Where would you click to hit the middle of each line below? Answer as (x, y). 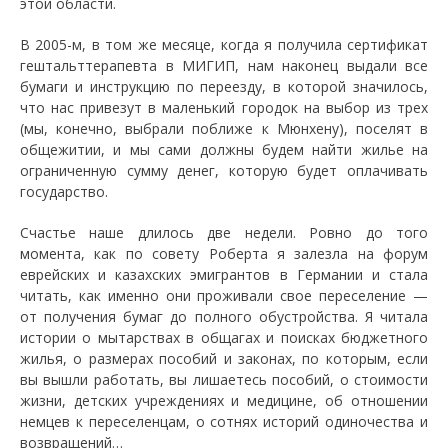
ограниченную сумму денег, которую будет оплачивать (224, 170)
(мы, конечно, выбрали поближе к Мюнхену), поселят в (224, 128)
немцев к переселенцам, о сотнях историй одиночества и (224, 421)
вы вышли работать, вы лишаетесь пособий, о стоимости (224, 379)
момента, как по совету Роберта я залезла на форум (224, 253)
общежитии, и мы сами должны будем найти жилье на (224, 149)
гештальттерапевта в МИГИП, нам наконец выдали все (224, 65)
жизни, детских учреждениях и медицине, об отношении (224, 400)
